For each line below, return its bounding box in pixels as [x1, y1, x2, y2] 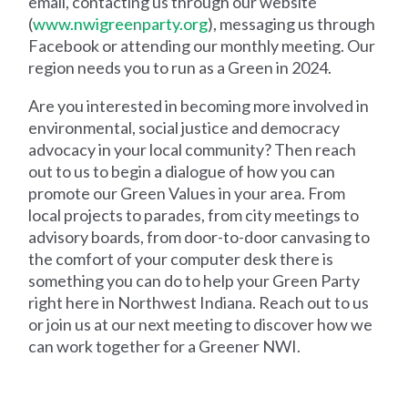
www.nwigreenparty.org [33, 14, 209, 35]
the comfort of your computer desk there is [28, 249, 334, 270]
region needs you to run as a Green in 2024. [28, 57, 332, 78]
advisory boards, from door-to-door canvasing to [28, 227, 371, 248]
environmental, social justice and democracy [28, 117, 341, 138]
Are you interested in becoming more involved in [28, 96, 370, 117]
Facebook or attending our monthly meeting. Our [28, 36, 376, 56]
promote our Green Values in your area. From [28, 183, 346, 204]
